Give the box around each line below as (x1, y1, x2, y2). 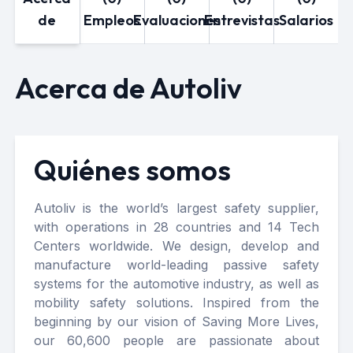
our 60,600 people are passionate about (33, 333, 320, 348)
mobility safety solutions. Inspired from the (33, 295, 320, 310)
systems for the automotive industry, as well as (33, 276, 320, 292)
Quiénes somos (33, 152, 231, 188)
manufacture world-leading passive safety (33, 257, 320, 273)
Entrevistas (203, 11, 280, 29)
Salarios (279, 11, 334, 29)
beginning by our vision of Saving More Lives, (33, 314, 320, 329)
